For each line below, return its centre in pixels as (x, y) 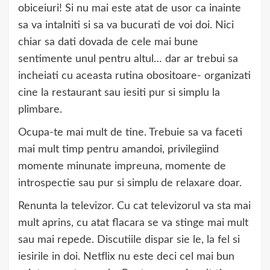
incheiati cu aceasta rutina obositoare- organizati (134, 76)
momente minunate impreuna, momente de (122, 166)
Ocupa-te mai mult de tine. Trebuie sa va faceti (130, 133)
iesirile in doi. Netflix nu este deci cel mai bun (126, 257)
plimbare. (40, 110)
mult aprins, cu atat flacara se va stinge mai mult (133, 223)
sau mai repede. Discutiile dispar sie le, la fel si (129, 240)
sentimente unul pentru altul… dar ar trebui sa (128, 59)
